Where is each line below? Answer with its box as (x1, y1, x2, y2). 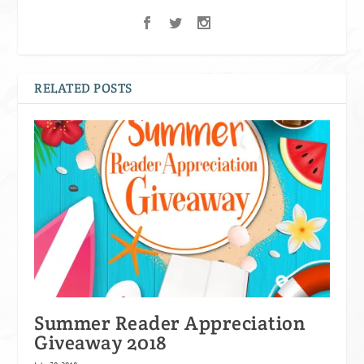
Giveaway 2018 (34, 329, 167, 355)
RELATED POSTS (34, 79, 132, 97)
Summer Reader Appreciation (34, 310, 306, 336)
